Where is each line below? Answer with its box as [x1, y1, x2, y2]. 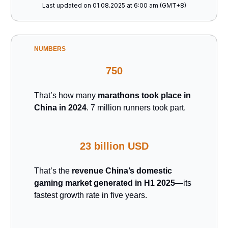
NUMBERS [34, 45, 66, 52]
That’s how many [34, 91, 98, 100]
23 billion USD [79, 140, 149, 152]
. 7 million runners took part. [87, 103, 186, 112]
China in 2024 [34, 103, 87, 112]
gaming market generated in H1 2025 [34, 178, 175, 187]
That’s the [34, 166, 72, 175]
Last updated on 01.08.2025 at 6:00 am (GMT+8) [42, 1, 186, 9]
